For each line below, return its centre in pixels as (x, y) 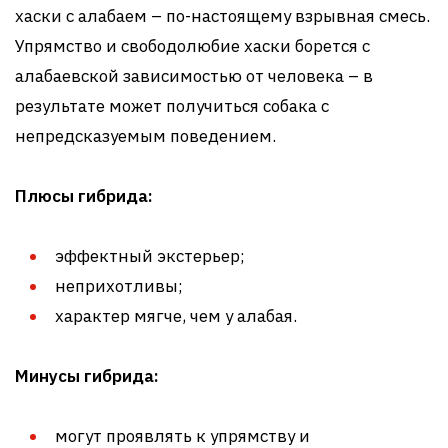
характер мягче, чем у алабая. (176, 315)
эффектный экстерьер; (150, 255)
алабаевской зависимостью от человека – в (194, 75)
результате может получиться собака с (172, 105)
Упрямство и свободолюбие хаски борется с (192, 45)
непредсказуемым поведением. (145, 135)
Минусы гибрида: (87, 375)
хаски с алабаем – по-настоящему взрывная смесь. (222, 15)
